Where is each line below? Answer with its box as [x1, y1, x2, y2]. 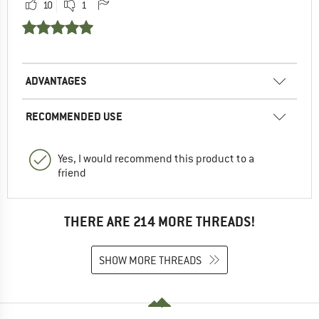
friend [58, 166, 86, 181]
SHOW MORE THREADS [99, 253, 202, 268]
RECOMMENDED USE [26, 109, 122, 125]
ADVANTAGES [26, 73, 87, 89]
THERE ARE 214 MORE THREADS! [63, 213, 256, 231]
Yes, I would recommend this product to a [58, 152, 254, 167]
